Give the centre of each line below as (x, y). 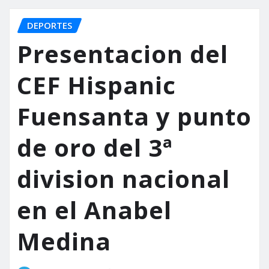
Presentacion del (122, 54)
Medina (64, 241)
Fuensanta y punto (134, 116)
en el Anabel (94, 210)
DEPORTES (50, 25)
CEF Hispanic (96, 85)
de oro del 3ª (95, 148)
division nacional (123, 179)
